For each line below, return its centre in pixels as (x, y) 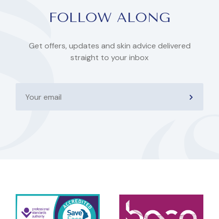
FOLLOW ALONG (109, 18)
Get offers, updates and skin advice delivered (109, 46)
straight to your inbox (109, 58)
